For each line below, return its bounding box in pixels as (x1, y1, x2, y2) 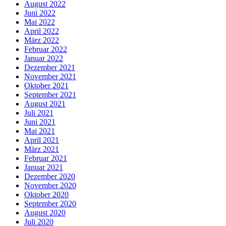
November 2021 (24, 72, 76, 81)
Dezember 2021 (24, 63, 75, 72)
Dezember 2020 (24, 172, 75, 181)
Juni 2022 (24, 9, 55, 18)
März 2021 (24, 145, 59, 154)
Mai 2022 (24, 18, 55, 27)
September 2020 (24, 199, 76, 208)
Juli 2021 (24, 108, 53, 118)
